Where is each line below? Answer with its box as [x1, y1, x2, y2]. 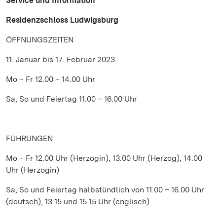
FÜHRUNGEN [6, 134, 53, 143]
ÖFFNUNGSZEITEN [6, 35, 74, 44]
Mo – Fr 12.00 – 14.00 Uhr [6, 74, 95, 84]
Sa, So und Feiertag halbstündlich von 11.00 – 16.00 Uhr [6, 185, 204, 194]
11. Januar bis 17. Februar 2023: [6, 55, 117, 64]
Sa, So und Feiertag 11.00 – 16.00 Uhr [6, 94, 137, 104]
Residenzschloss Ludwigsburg [6, 15, 118, 25]
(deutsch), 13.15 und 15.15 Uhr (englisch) [6, 197, 149, 206]
